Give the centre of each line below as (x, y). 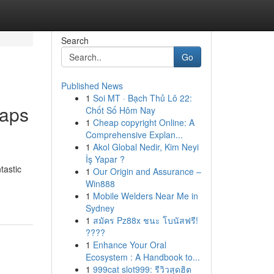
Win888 (100, 183)
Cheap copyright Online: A (143, 122)
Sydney (100, 208)
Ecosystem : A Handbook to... (143, 257)
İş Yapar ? (105, 159)
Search (75, 40)
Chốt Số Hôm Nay (120, 110)
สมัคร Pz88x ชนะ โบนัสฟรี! (145, 220)
